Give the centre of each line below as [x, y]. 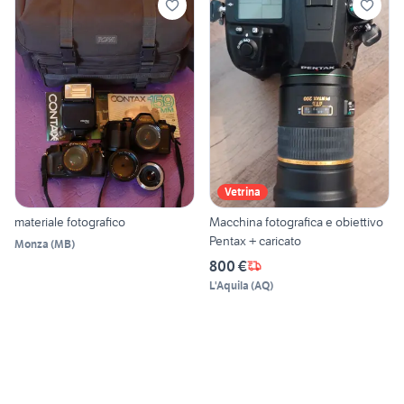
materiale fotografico [70, 221]
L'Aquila [229, 285]
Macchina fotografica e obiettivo [296, 221]
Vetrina [243, 191]
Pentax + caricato [255, 240]
